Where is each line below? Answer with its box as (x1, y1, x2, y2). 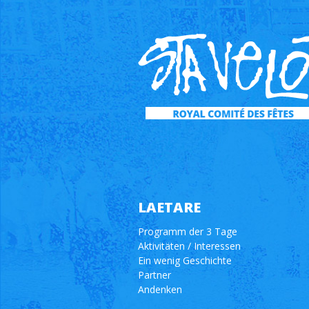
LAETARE (137, 198, 201, 217)
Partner (137, 268, 171, 281)
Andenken (137, 283, 182, 296)
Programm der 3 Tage (137, 225, 237, 238)
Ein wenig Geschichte (137, 254, 232, 267)
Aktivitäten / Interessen (137, 239, 241, 252)
